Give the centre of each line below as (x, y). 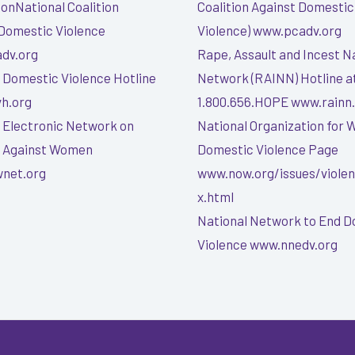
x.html (216, 196)
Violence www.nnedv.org (267, 244)
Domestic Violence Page (268, 149)
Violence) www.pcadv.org (269, 30)
